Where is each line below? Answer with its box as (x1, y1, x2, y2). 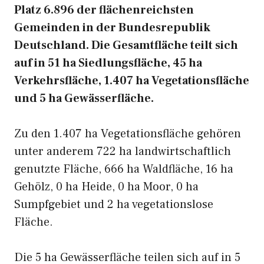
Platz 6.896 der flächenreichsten (14, 2, 194, 18)
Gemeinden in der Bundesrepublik (14, 20, 210, 35)
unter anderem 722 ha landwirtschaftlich (14, 144, 231, 159)
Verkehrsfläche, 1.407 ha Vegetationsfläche (14, 73, 249, 88)
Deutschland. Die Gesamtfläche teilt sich (14, 38, 238, 53)
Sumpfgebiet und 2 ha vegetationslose (14, 197, 213, 212)
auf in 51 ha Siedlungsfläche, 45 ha (14, 55, 202, 71)
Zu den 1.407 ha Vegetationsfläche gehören (14, 126, 241, 141)
